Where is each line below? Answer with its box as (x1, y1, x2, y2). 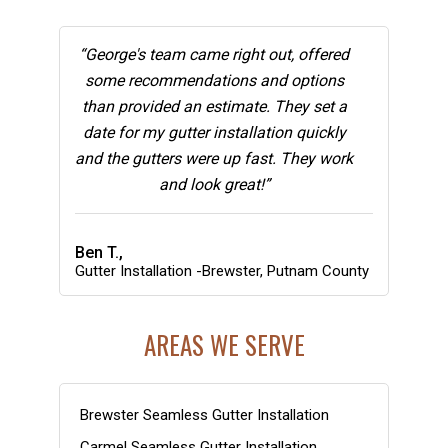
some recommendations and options (84, 70, 344, 90)
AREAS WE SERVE (143, 325, 305, 363)
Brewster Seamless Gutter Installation (80, 405, 329, 424)
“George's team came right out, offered (79, 44, 349, 64)
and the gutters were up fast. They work (75, 148, 353, 168)
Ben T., (75, 242, 123, 262)
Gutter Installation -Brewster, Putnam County (75, 261, 369, 280)
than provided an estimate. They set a (81, 96, 347, 116)
